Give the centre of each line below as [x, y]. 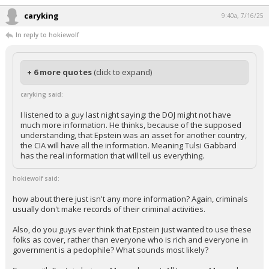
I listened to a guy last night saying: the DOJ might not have [126, 135]
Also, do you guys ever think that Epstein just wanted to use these [132, 250]
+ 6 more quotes [60, 92]
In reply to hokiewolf [47, 55]
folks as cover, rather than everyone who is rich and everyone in [130, 260]
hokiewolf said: [36, 199]
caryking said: [42, 115]
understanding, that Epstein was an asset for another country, [134, 156]
